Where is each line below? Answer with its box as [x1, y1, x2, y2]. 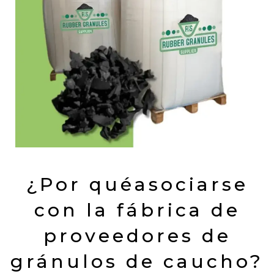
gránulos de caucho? [10, 250, 264, 273]
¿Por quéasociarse [26, 173, 248, 196]
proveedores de [43, 224, 231, 247]
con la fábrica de [34, 199, 240, 221]
